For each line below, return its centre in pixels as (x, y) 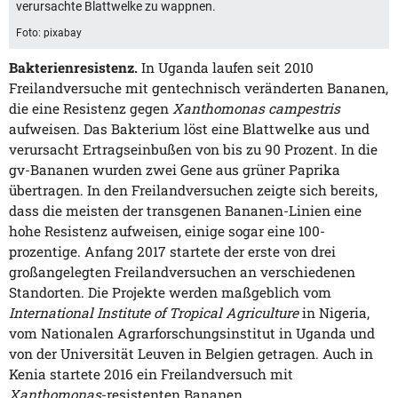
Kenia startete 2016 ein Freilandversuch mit (151, 374)
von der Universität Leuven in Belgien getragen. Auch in (191, 353)
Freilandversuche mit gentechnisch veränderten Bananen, (199, 88)
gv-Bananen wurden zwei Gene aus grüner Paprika (175, 169)
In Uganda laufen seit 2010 (226, 67)
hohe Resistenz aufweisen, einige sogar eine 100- (167, 231)
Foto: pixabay (49, 32)
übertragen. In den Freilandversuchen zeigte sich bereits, (193, 190)
